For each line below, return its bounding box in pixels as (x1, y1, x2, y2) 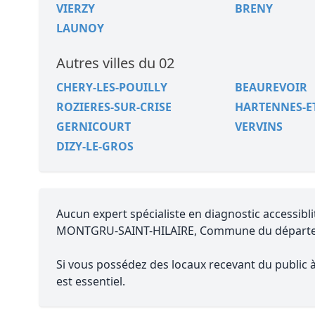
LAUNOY (56, 20, 104, 36)
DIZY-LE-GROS (56, 139, 134, 154)
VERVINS (234, 119, 283, 134)
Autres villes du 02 (56, 53, 174, 72)
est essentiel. (56, 274, 125, 289)
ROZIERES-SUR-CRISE (56, 99, 172, 115)
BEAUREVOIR (234, 79, 307, 95)
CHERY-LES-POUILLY (56, 79, 167, 95)
